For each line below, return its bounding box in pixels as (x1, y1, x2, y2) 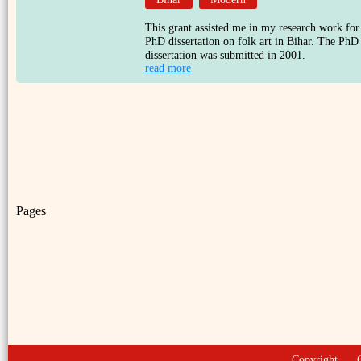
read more (145, 62, 191, 74)
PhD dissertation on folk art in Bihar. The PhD (145, 35, 359, 48)
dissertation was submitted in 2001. (145, 49, 305, 61)
